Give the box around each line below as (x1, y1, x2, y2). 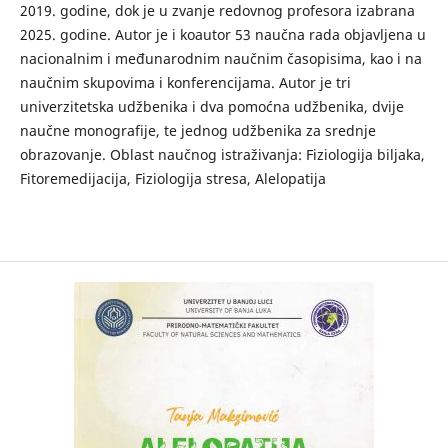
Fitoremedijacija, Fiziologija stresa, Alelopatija (19, 168, 326, 188)
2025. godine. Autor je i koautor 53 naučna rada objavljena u (19, 24, 426, 44)
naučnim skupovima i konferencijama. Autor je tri (19, 72, 351, 92)
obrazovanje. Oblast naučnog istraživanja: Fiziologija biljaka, (19, 144, 425, 164)
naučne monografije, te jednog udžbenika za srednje (19, 120, 376, 140)
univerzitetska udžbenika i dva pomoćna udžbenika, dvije (19, 96, 404, 116)
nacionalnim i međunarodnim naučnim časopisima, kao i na (19, 48, 422, 68)
